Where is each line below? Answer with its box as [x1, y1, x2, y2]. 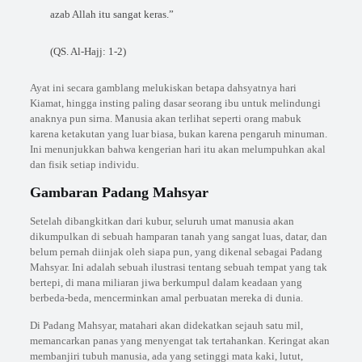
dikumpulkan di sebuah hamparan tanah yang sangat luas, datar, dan [29, 230, 327, 242]
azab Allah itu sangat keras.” [49, 8, 174, 20]
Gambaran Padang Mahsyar [29, 184, 208, 200]
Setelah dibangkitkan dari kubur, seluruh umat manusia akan [29, 215, 294, 227]
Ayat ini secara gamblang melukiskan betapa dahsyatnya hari [29, 82, 297, 94]
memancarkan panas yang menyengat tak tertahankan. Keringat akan [29, 335, 330, 347]
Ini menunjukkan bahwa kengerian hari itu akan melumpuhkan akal [29, 143, 326, 155]
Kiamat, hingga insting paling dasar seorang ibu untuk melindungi [29, 97, 321, 109]
